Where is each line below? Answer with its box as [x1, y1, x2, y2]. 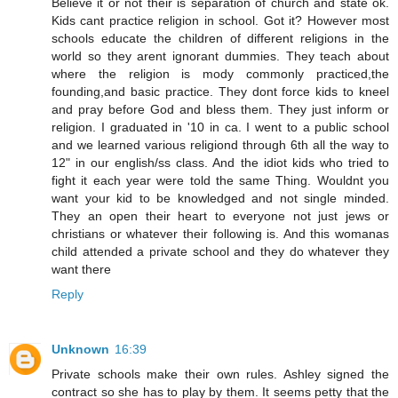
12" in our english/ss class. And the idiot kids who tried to [52, 155, 389, 170]
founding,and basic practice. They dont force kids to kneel [52, 84, 389, 99]
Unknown [52, 341, 109, 356]
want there [52, 261, 111, 276]
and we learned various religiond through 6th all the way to [52, 137, 389, 152]
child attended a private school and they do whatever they [52, 243, 389, 259]
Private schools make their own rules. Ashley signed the [52, 366, 389, 381]
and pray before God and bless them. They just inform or [52, 101, 389, 116]
